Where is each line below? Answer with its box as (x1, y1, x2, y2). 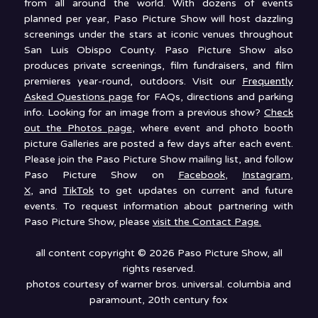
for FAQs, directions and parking (133, 91, 294, 104)
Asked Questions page (23, 91, 133, 104)
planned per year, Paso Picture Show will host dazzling (23, 13, 294, 26)
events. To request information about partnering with (23, 200, 294, 213)
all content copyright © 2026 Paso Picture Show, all (35, 247, 283, 260)
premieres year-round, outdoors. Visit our (23, 75, 243, 88)
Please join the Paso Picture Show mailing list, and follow (23, 153, 294, 166)
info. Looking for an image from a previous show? (23, 106, 265, 119)
